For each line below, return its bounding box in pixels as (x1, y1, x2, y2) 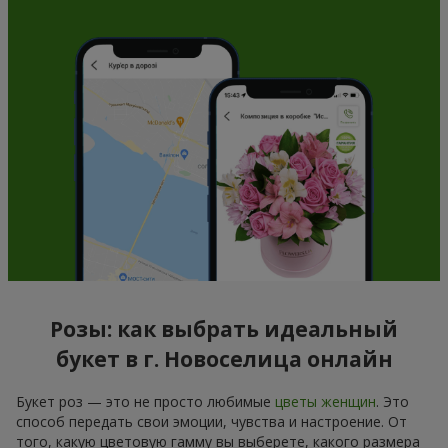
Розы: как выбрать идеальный (50, 315, 398, 344)
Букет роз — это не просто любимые (16, 391, 275, 411)
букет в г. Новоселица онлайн (55, 345, 393, 374)
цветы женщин (275, 391, 376, 411)
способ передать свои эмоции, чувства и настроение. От (16, 411, 407, 431)
